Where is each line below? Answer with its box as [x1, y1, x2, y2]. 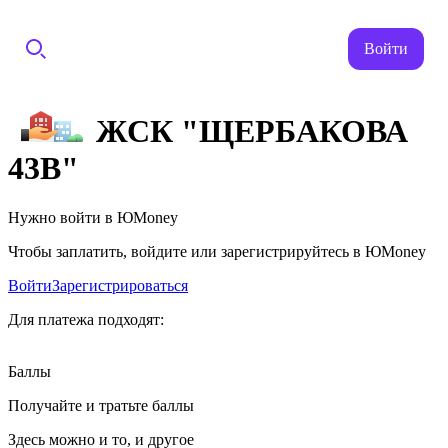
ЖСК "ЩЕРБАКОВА [96, 113, 408, 150]
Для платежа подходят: [8, 310, 164, 328]
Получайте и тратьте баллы [8, 396, 194, 414]
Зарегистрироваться [52, 276, 188, 294]
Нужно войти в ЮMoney [8, 208, 178, 226]
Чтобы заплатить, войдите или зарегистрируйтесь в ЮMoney [8, 242, 426, 260]
